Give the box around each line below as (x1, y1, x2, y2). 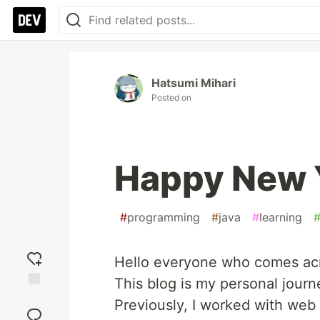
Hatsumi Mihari (151, 76, 236, 90)
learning (259, 210, 302, 224)
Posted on (151, 92, 191, 103)
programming (127, 210, 200, 224)
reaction (15, 303, 54, 316)
